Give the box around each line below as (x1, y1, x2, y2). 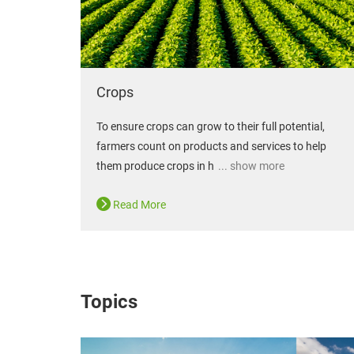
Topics (81, 291, 137, 314)
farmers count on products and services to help (96, 140, 326, 153)
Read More (111, 198, 166, 212)
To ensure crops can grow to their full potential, (96, 120, 325, 134)
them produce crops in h (96, 160, 214, 173)
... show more (216, 160, 284, 173)
